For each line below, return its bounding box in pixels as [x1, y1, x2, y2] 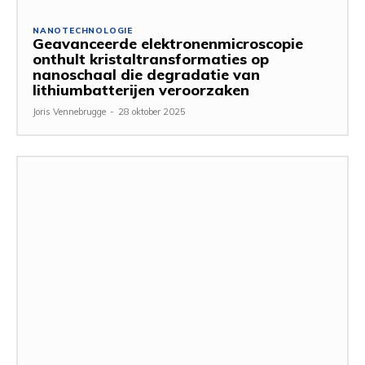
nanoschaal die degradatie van [33, 64, 260, 84]
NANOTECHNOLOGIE [33, 24, 133, 36]
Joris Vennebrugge [33, 105, 106, 117]
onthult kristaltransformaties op [33, 49, 269, 68]
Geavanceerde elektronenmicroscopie [33, 33, 303, 53]
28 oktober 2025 [118, 105, 186, 117]
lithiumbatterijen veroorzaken [33, 80, 249, 99]
